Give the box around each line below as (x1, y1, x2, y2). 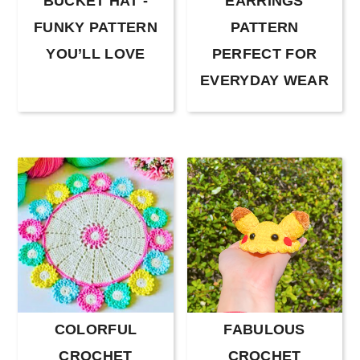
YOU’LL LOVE (46, 46, 145, 63)
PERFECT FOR (211, 46, 317, 63)
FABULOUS (223, 321, 305, 338)
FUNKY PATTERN (33, 19, 157, 36)
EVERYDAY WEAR (200, 72, 329, 89)
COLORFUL (54, 321, 137, 338)
